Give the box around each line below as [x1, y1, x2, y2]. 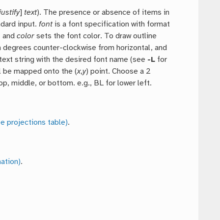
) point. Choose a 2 [86, 67, 151, 76]
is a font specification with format [53, 20, 170, 29]
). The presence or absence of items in [37, 8, 170, 17]
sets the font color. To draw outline [34, 32, 157, 41]
